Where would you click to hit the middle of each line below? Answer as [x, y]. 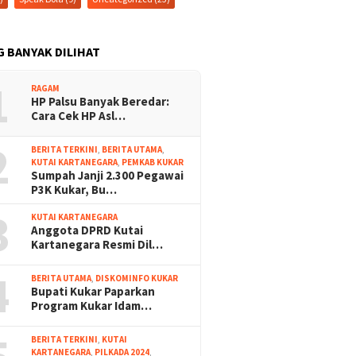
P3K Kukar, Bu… [74, 190]
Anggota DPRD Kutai [87, 230]
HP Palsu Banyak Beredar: [101, 101]
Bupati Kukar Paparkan [93, 291]
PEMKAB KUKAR [153, 162]
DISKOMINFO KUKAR [137, 278]
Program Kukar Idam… [92, 306]
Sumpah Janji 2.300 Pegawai [108, 175]
